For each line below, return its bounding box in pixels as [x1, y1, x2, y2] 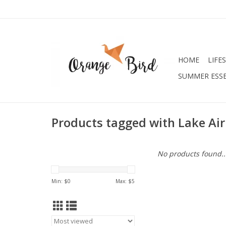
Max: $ [116, 178, 132, 185]
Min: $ [51, 178, 68, 185]
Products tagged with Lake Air [51, 115, 225, 131]
